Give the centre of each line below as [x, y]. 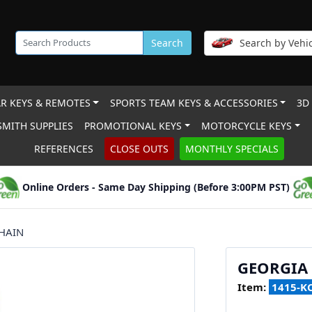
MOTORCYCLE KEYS [247, 126]
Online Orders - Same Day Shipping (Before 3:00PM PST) [156, 187]
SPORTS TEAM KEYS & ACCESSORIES [194, 103]
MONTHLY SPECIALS [232, 149]
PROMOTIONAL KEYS [133, 126]
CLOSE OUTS [139, 149]
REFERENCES [63, 149]
